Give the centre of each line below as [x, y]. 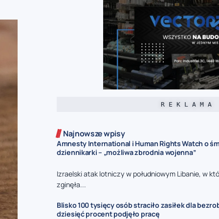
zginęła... [71, 184]
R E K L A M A [186, 105]
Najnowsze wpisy [94, 134]
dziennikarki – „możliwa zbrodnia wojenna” [126, 152]
